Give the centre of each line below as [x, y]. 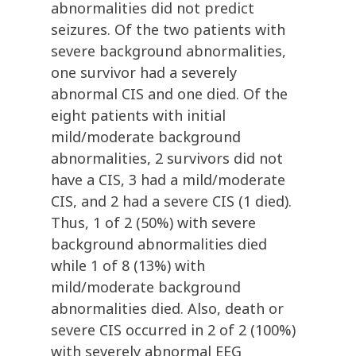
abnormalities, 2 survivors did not [167, 159]
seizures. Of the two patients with [168, 30]
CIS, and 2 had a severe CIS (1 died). [171, 201]
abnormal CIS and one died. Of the [169, 94]
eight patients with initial [138, 116]
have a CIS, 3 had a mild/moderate [168, 180]
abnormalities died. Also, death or [167, 309]
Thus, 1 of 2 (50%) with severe [153, 223]
